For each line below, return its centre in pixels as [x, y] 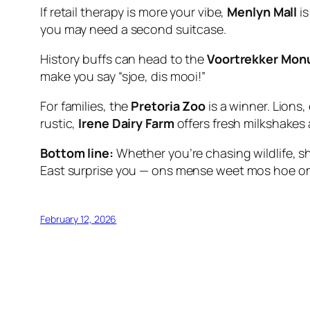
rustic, [60, 123]
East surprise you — [96, 170]
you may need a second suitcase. [133, 29]
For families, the [86, 106]
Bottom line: [77, 153]
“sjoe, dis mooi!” [162, 76]
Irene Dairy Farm [126, 123]
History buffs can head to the [124, 58]
